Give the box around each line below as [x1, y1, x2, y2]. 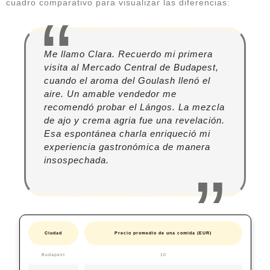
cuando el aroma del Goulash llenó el [44, 75, 210, 86]
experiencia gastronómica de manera [44, 142, 210, 152]
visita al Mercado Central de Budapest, [44, 62, 219, 73]
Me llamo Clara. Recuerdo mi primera [44, 49, 213, 60]
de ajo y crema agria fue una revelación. [44, 115, 225, 126]
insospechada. [44, 155, 109, 166]
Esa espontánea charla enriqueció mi [44, 128, 210, 139]
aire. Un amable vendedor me [44, 89, 177, 99]
